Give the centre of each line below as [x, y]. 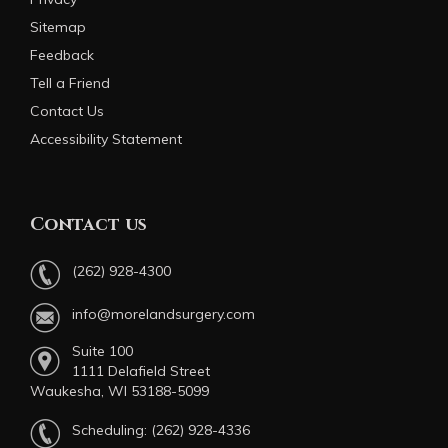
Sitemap [58, 27]
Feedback [62, 55]
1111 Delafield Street [141, 371]
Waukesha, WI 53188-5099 [119, 391]
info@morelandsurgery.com [163, 314]
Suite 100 [102, 351]
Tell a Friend [70, 83]
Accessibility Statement [106, 139]
